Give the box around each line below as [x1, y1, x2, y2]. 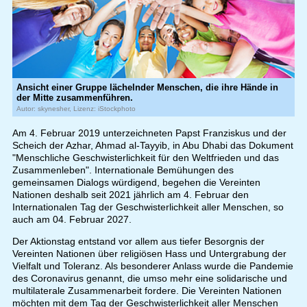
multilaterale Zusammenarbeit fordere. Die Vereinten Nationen [12, 285, 282, 297]
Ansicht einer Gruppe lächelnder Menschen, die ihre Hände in [16, 82, 278, 93]
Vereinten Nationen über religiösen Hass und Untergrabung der [12, 248, 286, 260]
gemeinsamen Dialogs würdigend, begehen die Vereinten [12, 177, 260, 188]
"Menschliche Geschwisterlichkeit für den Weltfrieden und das [12, 152, 279, 164]
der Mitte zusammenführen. [16, 93, 133, 103]
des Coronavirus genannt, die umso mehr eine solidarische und [12, 273, 287, 284]
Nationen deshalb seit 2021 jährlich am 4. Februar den [12, 189, 249, 201]
